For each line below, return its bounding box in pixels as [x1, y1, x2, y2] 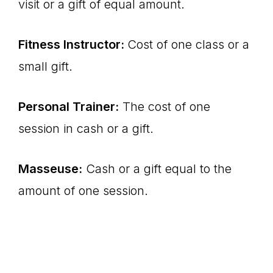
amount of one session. [18, 183, 148, 198]
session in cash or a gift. [18, 121, 154, 136]
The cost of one [119, 99, 210, 114]
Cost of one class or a [127, 37, 249, 52]
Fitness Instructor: [18, 37, 127, 52]
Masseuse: [18, 161, 82, 176]
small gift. [18, 59, 73, 74]
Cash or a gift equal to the [82, 161, 232, 176]
